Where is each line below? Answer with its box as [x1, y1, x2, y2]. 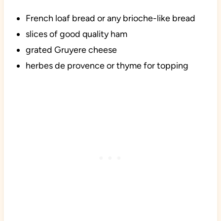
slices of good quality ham [25, 29, 127, 40]
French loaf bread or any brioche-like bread [25, 13, 195, 24]
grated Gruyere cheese [25, 44, 117, 56]
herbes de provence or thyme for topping [25, 60, 188, 72]
